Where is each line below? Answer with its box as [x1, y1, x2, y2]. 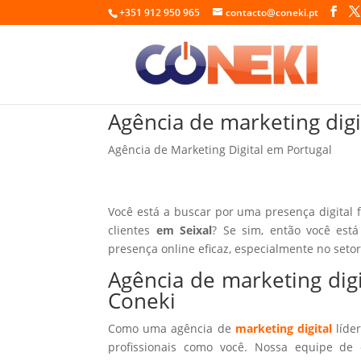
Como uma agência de [108, 320, 235, 336]
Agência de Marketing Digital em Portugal [108, 141, 333, 157]
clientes [108, 222, 156, 238]
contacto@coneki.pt [226, 6, 319, 19]
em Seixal [156, 222, 213, 238]
